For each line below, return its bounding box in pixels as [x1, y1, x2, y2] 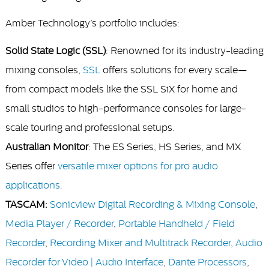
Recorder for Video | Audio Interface [5, 256, 163, 268]
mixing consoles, [5, 64, 83, 76]
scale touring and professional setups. [5, 122, 175, 133]
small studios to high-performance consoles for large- [5, 103, 246, 114]
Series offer [5, 160, 58, 172]
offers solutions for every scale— [100, 64, 247, 76]
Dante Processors [168, 256, 247, 268]
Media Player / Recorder [5, 218, 113, 229]
